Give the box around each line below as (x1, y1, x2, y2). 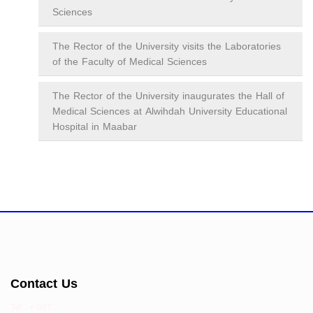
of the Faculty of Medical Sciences (52, 52, 207, 72)
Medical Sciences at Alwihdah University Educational (52, 102, 287, 122)
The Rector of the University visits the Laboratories (52, 37, 281, 57)
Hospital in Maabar (52, 117, 137, 137)
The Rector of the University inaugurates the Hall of (52, 87, 284, 106)
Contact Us (10, 272, 78, 296)
